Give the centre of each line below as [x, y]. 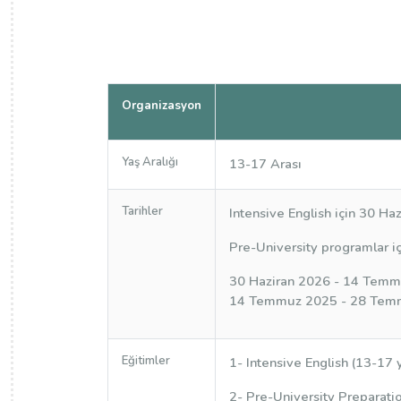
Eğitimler [145, 361]
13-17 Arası [265, 164]
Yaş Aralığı [149, 162]
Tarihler [142, 211]
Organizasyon [161, 106]
